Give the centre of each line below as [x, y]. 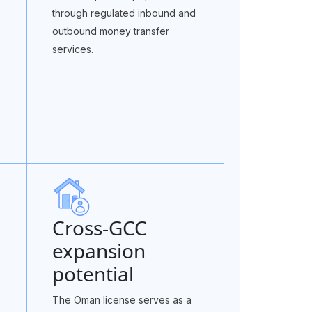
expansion [99, 251]
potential [93, 274]
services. [72, 49]
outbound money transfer [111, 31]
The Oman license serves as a [122, 300]
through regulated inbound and [124, 13]
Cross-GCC [99, 228]
